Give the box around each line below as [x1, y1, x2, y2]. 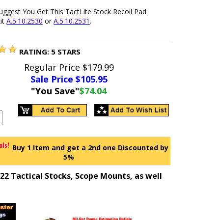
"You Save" [31, 85, 80, 97]
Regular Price [24, 61, 82, 73]
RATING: [19, 47, 52, 56]
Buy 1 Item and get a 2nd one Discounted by [10, 143, 168, 152]
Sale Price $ [30, 73, 81, 85]
